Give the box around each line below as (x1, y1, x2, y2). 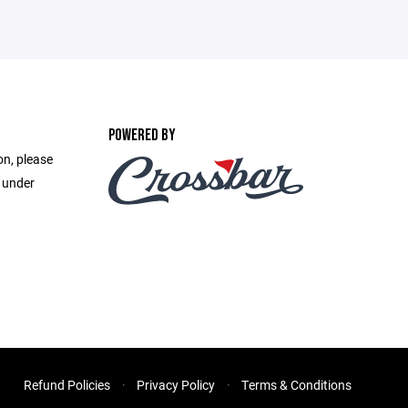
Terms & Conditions (241, 376, 352, 393)
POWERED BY (107, 126, 176, 145)
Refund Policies (24, 376, 110, 393)
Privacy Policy (137, 376, 215, 393)
